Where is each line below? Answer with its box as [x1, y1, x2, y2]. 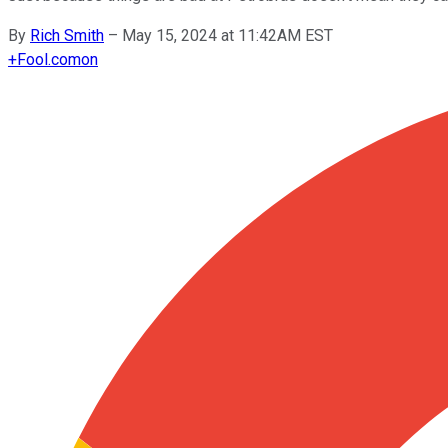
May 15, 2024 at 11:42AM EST [122, 25, 333, 45]
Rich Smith [30, 25, 104, 45]
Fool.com [17, 49, 81, 69]
